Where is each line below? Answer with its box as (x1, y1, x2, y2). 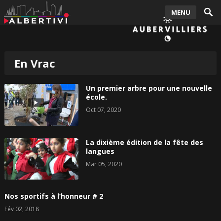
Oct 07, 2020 (85, 106, 121, 114)
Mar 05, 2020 (85, 159, 122, 168)
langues (85, 146, 114, 156)
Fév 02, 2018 (4, 204, 39, 213)
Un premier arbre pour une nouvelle (85, 83, 212, 93)
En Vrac (14, 56, 55, 71)
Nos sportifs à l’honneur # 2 (4, 191, 103, 201)
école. (85, 92, 107, 102)
